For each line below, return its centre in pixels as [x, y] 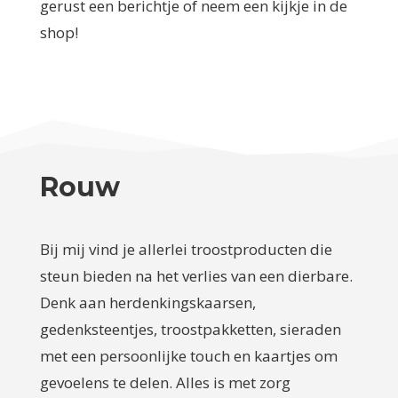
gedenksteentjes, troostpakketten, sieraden [190, 329]
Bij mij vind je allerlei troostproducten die [186, 249]
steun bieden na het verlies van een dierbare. [196, 275]
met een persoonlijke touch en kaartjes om [188, 355]
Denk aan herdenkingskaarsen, [147, 302]
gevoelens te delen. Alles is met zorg [165, 382]
